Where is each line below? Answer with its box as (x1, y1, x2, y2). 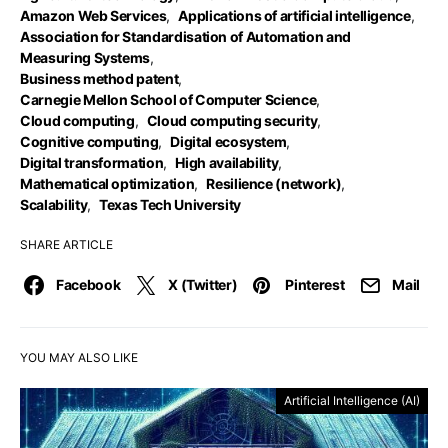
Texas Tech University (99, 196, 241, 213)
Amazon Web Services (20, 7, 167, 24)
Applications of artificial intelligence (178, 7, 411, 24)
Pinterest (285, 276, 345, 293)
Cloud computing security (146, 112, 318, 129)
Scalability (20, 196, 88, 213)
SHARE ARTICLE (20, 237, 113, 252)
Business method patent (20, 70, 179, 87)
